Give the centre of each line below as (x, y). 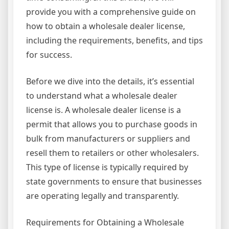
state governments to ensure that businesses (114, 182)
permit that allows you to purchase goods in (112, 124)
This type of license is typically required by (107, 167)
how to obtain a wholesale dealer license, (106, 26)
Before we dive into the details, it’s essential (110, 82)
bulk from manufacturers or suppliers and (108, 139)
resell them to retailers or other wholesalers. (112, 153)
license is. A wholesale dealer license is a (104, 110)
